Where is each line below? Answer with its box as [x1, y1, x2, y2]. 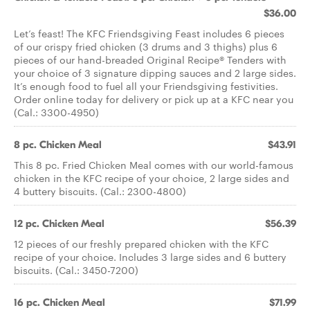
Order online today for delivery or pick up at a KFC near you [14, 92, 293, 106]
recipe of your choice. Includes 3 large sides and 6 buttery [14, 250, 286, 264]
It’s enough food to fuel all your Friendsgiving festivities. [14, 79, 278, 93]
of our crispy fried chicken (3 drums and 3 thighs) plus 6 [14, 39, 277, 53]
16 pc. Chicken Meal [14, 296, 105, 309]
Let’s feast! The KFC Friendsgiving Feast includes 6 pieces [14, 26, 284, 40]
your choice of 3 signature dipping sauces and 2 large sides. [14, 66, 296, 80]
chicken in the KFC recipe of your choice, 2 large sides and [14, 171, 289, 185]
